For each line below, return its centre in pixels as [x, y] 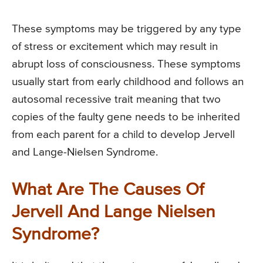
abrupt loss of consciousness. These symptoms [126, 64]
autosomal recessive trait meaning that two [116, 99]
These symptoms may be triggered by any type [127, 29]
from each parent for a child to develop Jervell [123, 134]
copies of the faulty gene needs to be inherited [126, 117]
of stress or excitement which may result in [115, 46]
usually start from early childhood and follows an [128, 82]
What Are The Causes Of [108, 190]
